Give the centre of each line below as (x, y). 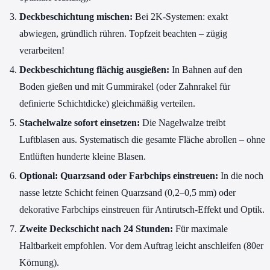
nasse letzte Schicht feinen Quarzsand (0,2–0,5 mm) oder (127, 192)
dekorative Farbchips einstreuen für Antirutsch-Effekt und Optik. (142, 209)
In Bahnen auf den (206, 69)
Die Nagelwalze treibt (183, 122)
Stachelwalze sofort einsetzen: (80, 122)
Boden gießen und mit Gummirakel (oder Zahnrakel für (125, 86)
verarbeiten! (42, 50)
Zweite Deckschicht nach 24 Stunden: (96, 228)
